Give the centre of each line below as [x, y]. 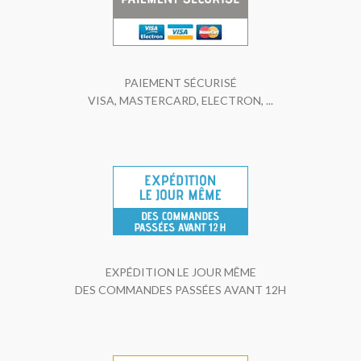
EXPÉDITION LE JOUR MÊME [180, 272]
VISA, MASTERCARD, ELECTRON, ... [180, 100]
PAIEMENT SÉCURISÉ [180, 83]
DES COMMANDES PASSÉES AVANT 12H [180, 290]
